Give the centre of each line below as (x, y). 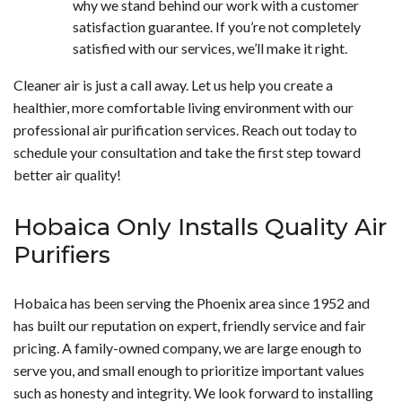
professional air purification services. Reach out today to (185, 130)
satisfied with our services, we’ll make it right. (210, 48)
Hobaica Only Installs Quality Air (200, 227)
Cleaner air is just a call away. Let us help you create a (173, 85)
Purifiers (62, 255)
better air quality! (67, 175)
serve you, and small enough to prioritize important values (189, 371)
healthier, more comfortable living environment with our (184, 108)
